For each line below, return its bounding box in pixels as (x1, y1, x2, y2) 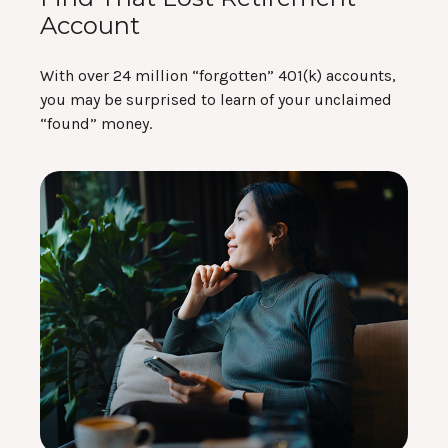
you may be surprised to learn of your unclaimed (40, 90, 392, 110)
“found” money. (40, 114, 152, 134)
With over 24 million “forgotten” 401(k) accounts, (40, 66, 396, 86)
